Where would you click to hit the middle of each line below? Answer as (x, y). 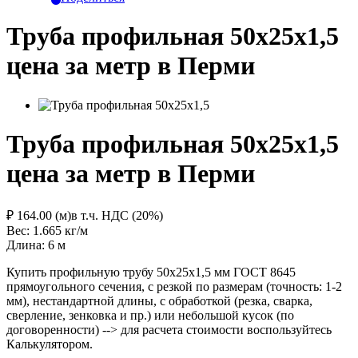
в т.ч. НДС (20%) (117, 215)
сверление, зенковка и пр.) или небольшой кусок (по (150, 315)
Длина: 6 (32, 245)
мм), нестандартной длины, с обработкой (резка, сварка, (159, 300)
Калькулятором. (50, 344)
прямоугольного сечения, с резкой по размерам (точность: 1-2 (174, 286)
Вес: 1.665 (36, 230)
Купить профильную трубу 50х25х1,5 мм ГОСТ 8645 (151, 272)
